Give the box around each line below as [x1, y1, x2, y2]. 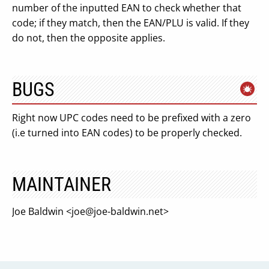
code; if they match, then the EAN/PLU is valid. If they [12, 16, 249, 29]
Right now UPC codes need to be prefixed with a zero [12, 111, 251, 124]
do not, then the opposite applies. [12, 31, 165, 44]
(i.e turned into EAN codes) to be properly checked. [12, 126, 242, 139]
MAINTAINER [12, 173, 111, 196]
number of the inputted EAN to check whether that [12, 1, 241, 14]
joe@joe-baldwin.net [71, 205, 163, 218]
